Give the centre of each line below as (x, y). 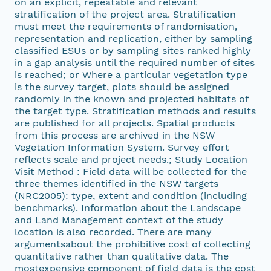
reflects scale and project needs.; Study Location (131, 159)
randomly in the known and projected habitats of (131, 99)
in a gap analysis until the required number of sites (135, 62)
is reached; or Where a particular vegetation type (131, 74)
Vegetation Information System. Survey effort (122, 147)
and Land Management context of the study (119, 220)
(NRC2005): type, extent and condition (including (131, 195)
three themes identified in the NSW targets (116, 183)
